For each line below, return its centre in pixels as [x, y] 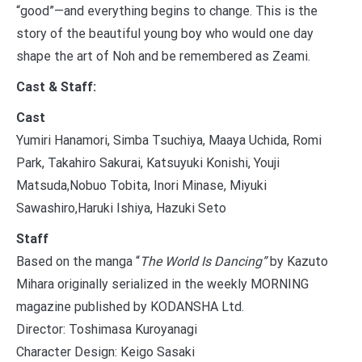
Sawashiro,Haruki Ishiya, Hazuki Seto [121, 208]
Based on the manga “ [78, 261]
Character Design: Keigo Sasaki [105, 351]
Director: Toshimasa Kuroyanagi [107, 329]
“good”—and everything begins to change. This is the [167, 11]
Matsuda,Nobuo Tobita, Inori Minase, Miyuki [141, 185]
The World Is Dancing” [203, 261]
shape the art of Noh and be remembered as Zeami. [163, 56]
